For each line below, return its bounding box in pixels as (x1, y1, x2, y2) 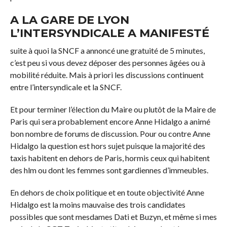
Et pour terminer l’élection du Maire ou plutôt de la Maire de (10, 104, 216, 115)
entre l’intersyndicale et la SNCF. (10, 82, 122, 92)
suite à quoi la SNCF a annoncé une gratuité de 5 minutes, (10, 46, 205, 56)
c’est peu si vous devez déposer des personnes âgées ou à (10, 58, 205, 68)
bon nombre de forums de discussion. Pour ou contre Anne (10, 129, 210, 139)
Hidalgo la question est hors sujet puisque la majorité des (10, 141, 205, 151)
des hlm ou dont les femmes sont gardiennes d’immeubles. (10, 165, 208, 175)
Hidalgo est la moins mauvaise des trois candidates (10, 200, 185, 210)
